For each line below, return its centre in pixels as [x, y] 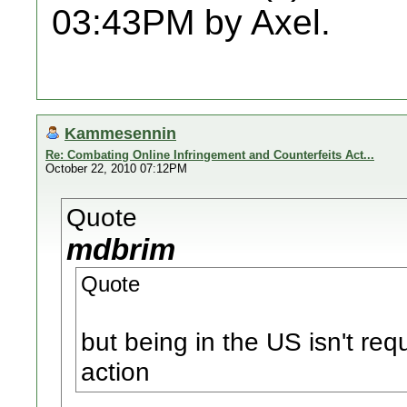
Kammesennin [120, 133]
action [115, 372]
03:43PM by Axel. [191, 22]
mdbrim [121, 249]
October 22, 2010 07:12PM [116, 169]
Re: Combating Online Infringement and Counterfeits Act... [210, 155]
